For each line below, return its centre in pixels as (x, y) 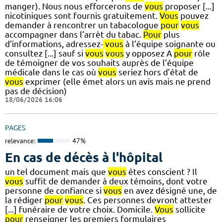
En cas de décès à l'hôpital (84, 157)
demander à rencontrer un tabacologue (83, 25)
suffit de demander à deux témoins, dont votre (115, 181)
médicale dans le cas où (52, 72)
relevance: (20, 141)
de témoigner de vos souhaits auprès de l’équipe (99, 63)
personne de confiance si (54, 190)
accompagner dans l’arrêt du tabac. (74, 35)
